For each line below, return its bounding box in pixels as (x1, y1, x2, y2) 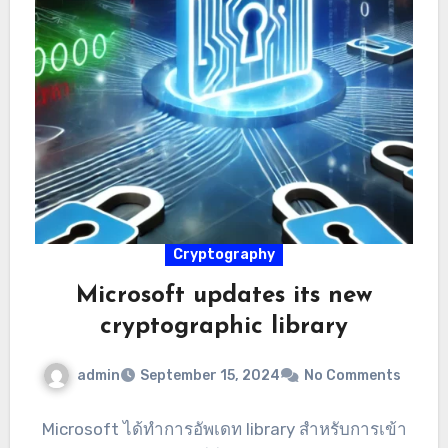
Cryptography (173, 245, 275, 263)
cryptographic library (100, 314, 348, 339)
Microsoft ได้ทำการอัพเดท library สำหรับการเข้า (41, 419, 407, 440)
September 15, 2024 (140, 367, 280, 385)
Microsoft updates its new (76, 283, 372, 308)
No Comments (304, 367, 401, 385)
